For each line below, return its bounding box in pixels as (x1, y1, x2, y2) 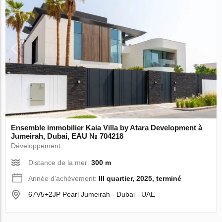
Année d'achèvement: (28, 174, 99, 182)
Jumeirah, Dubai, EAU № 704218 (11, 131, 124, 140)
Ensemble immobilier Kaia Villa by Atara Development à (11, 123, 203, 132)
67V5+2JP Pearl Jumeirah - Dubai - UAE (28, 190, 156, 198)
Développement (11, 141, 61, 150)
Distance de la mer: (28, 158, 92, 166)
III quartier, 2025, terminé (99, 174, 182, 182)
